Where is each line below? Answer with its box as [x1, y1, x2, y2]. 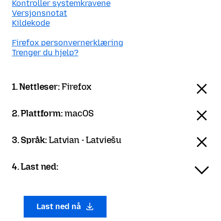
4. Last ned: [12, 161, 59, 172]
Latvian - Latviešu [49, 135, 121, 146]
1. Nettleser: [12, 81, 62, 92]
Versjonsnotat [12, 8, 67, 18]
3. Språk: [12, 135, 49, 146]
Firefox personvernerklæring [12, 38, 123, 47]
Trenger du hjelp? [12, 48, 78, 57]
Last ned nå [37, 202, 83, 211]
